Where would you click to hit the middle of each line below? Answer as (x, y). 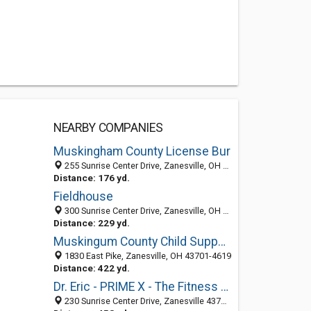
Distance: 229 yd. (91, 223)
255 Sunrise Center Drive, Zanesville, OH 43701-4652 (142, 166)
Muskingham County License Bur (142, 151)
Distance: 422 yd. (91, 268)
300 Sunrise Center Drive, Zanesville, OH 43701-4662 (142, 211)
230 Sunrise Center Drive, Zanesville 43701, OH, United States (141, 301)
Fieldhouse (83, 196)
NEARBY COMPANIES (108, 128)
